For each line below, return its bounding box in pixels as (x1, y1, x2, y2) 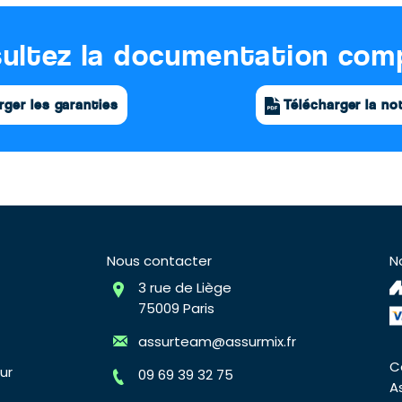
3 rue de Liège (137, 278, 232, 297)
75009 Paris (137, 299, 214, 318)
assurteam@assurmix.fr (137, 332, 296, 351)
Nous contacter (106, 251, 212, 270)
